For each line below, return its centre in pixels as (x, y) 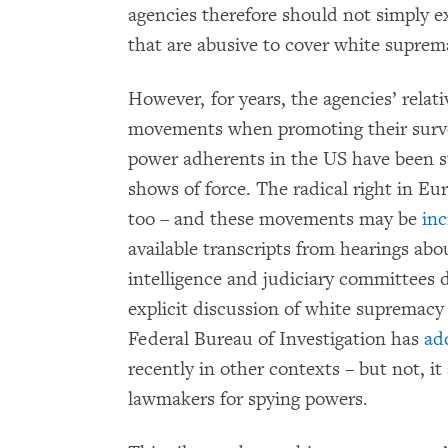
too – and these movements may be (275, 218)
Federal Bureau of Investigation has (276, 338)
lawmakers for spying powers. (248, 398)
